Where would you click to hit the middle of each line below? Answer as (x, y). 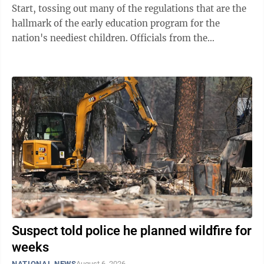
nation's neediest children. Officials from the (71, 38)
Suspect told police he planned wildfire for (132, 231)
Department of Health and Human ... (90, 53)
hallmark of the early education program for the (116, 24)
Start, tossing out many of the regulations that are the (129, 9)
